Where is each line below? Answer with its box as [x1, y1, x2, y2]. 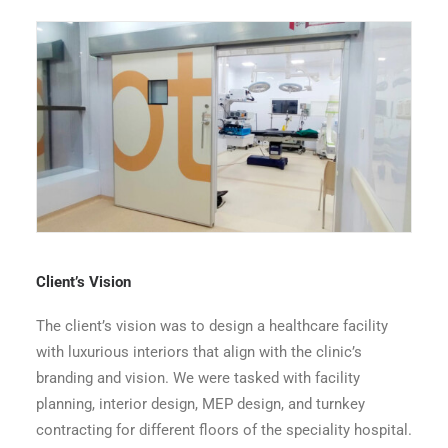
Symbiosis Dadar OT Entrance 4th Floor [129, 178, 319, 191]
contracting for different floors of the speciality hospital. [36, 421, 412, 439]
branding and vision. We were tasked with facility [36, 369, 360, 387]
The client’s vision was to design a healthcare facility [36, 317, 388, 335]
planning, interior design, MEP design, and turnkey [36, 395, 365, 413]
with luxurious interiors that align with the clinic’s [36, 343, 362, 361]
